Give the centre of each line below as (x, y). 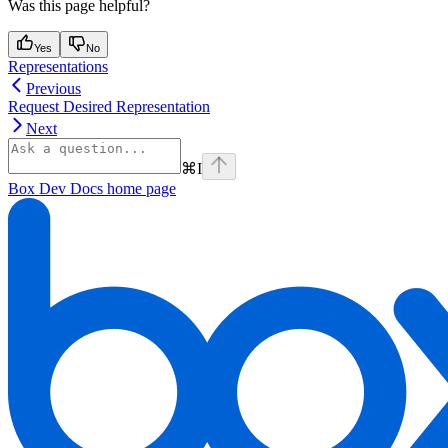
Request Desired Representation (109, 107)
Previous (53, 89)
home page (139, 189)
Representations (58, 67)
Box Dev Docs (55, 189)
